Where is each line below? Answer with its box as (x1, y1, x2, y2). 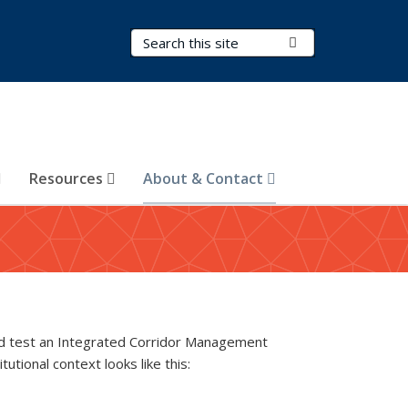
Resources (29, 168, 107, 189)
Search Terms (131, 30, 225, 48)
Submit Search (297, 33, 385, 51)
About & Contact (143, 168, 267, 189)
